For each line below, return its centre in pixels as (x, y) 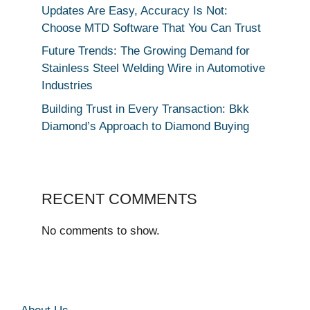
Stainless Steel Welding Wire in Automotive (153, 69)
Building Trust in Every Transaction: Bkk (145, 109)
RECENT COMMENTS (119, 199)
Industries (67, 86)
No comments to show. (101, 230)
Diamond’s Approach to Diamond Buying (145, 126)
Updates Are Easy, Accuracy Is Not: (135, 10)
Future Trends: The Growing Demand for (146, 51)
